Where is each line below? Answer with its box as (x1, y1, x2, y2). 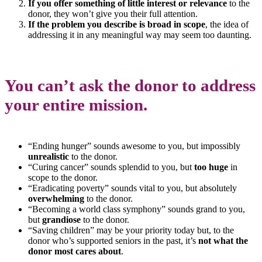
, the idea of (205, 19, 249, 30)
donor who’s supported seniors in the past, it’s (28, 235, 198, 246)
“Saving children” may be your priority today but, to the (28, 225, 234, 235)
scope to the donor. (28, 172, 98, 182)
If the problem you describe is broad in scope (28, 19, 205, 30)
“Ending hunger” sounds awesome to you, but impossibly (28, 140, 240, 151)
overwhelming (28, 193, 84, 204)
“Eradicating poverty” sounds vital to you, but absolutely (28, 182, 237, 193)
